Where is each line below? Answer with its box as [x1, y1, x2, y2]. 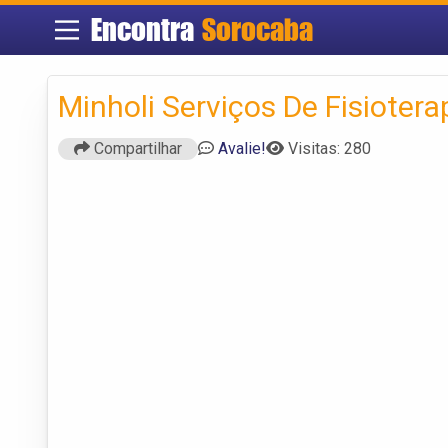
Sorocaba [201, 11, 313, 48]
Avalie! [218, 138, 266, 158]
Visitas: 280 [288, 138, 371, 158]
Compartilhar [90, 138, 182, 158]
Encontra [90, 11, 202, 48]
